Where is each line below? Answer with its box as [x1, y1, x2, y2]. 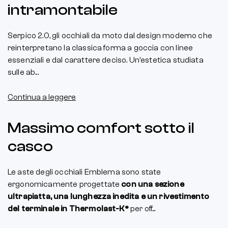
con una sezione [121, 179, 184, 189]
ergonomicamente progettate [8, 179, 122, 189]
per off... [128, 204, 156, 213]
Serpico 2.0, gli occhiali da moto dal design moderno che [8, 31, 212, 40]
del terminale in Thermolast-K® [8, 204, 129, 213]
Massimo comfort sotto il [8, 119, 194, 137]
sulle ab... [8, 67, 39, 77]
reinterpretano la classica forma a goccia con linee [8, 43, 193, 52]
